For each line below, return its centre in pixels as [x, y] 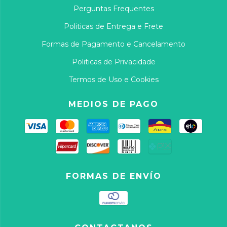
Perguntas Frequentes [113, 8]
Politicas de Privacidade [113, 62]
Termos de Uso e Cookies [113, 79]
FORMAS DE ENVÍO [113, 176]
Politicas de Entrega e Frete [113, 26]
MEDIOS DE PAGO [113, 104]
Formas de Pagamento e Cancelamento [113, 44]
